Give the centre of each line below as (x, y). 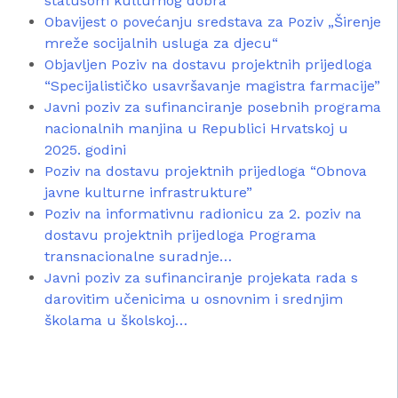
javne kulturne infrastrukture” (148, 193)
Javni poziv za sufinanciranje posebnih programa (213, 107)
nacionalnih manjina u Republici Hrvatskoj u (196, 129)
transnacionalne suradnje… (138, 257)
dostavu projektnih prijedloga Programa (180, 235)
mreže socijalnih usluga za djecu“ (161, 44)
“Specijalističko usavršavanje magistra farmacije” (212, 86)
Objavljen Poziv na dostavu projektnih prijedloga (208, 65)
